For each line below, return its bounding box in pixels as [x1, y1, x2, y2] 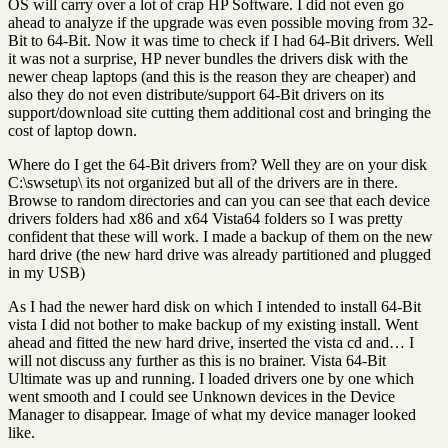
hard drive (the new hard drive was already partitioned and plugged [8, 245, 431, 263]
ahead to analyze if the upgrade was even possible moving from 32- [8, 13, 433, 31]
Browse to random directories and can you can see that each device [8, 191, 430, 209]
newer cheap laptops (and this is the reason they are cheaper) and [8, 67, 416, 85]
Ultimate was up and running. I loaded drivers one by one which [8, 369, 414, 387]
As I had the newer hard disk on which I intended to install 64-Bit [8, 297, 421, 315]
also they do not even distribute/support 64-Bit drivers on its [8, 85, 384, 103]
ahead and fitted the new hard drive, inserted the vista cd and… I [8, 333, 414, 351]
